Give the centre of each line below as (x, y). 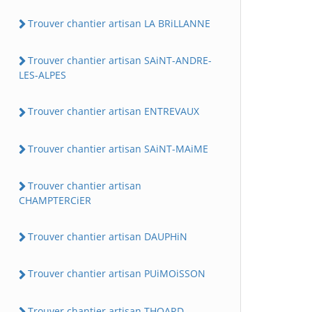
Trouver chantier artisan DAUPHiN (108, 236)
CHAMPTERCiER (55, 200)
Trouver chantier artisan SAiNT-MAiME (118, 148)
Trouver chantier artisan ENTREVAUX (114, 111)
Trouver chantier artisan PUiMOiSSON (117, 274)
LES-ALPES (42, 75)
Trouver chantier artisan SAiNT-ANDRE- (120, 60)
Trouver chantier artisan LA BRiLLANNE (119, 23)
